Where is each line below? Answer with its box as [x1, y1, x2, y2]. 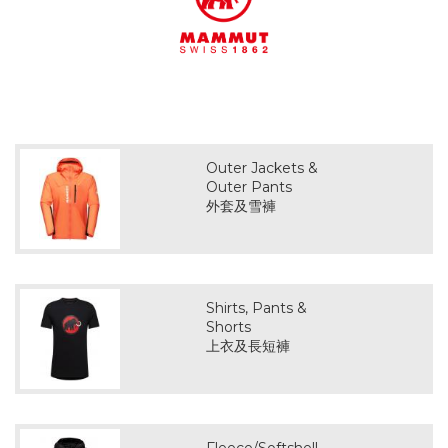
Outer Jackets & [206, 159, 319, 177]
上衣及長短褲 [206, 337, 291, 355]
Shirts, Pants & [206, 299, 308, 317]
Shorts [206, 318, 252, 336]
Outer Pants [206, 178, 293, 196]
